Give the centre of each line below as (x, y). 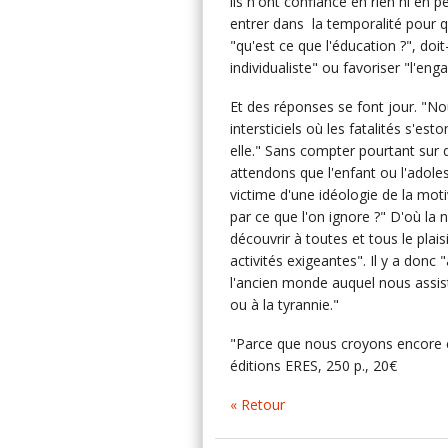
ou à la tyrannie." (284, 304)
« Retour (257, 404)
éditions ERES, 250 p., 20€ (313, 365)
